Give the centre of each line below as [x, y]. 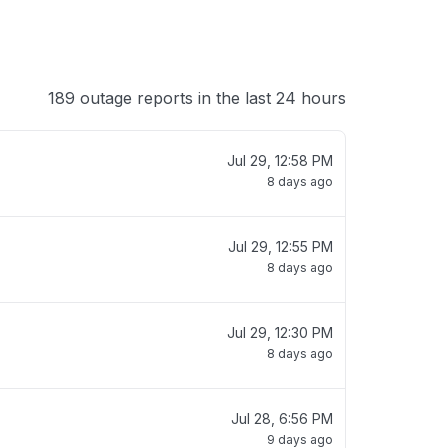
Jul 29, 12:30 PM [280, 332]
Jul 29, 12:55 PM [280, 246]
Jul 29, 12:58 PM [280, 160]
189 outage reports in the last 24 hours [197, 98]
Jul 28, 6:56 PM [282, 418]
